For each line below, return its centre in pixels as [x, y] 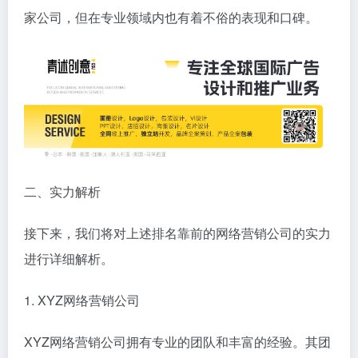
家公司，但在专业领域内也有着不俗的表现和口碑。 [171, 17]
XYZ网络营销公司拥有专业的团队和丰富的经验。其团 [177, 341]
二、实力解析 [62, 191]
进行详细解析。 [69, 258]
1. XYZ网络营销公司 [82, 300]
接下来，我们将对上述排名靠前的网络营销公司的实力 [177, 233]
